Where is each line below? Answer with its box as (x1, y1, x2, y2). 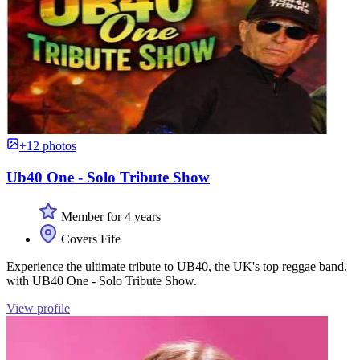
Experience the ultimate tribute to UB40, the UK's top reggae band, (6, 259, 347, 273)
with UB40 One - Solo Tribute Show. (6, 273, 197, 288)
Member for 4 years (58, 209, 161, 223)
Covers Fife (58, 231, 121, 246)
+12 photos (19, 139, 76, 153)
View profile (6, 301, 70, 315)
